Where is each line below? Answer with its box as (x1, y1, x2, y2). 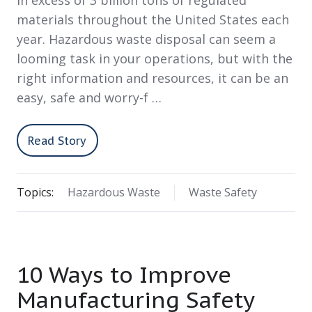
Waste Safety (188, 185, 257, 201)
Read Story (28, 133, 87, 148)
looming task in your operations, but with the (17, 50, 292, 68)
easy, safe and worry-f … (17, 89, 162, 107)
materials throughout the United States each (17, 11, 289, 29)
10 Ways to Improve (17, 260, 231, 290)
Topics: (17, 185, 54, 201)
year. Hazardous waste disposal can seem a (17, 31, 276, 48)
